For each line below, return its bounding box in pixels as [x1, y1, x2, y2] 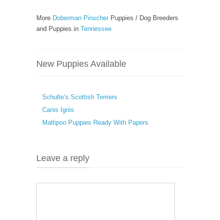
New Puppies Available [36, 59, 126, 69]
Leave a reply [36, 153, 89, 163]
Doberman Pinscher [53, 14, 109, 22]
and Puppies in [36, 25, 81, 32]
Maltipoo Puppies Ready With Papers [42, 119, 148, 126]
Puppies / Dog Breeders [109, 14, 178, 22]
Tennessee [81, 25, 111, 32]
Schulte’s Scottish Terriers [42, 93, 117, 101]
